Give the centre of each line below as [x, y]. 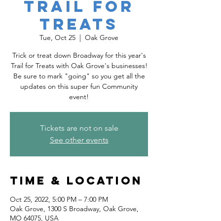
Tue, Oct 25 [57, 37]
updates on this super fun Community [79, 86]
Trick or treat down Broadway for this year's [79, 55]
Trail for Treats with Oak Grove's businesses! [79, 66]
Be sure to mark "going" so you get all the [79, 76]
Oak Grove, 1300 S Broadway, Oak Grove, [74, 209]
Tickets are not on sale [79, 128]
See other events [79, 140]
